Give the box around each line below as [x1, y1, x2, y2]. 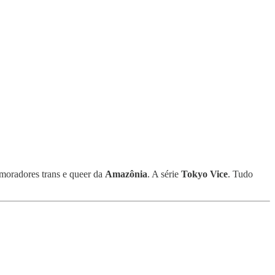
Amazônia [105, 168, 147, 179]
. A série [147, 168, 181, 179]
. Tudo [228, 168, 253, 179]
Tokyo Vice [181, 168, 228, 179]
